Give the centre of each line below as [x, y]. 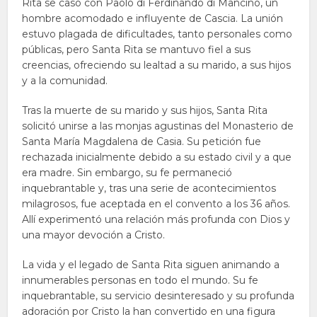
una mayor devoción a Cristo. [94, 235]
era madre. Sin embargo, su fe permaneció [127, 173]
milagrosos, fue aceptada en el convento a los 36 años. [156, 204]
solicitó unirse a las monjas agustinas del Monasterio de [158, 126]
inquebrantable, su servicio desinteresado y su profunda [158, 296]
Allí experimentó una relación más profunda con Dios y [156, 219]
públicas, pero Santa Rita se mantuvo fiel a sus [137, 50]
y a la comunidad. [65, 81]
